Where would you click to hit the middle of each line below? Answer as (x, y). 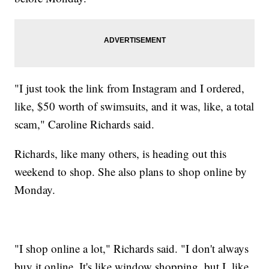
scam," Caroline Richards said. (85, 124)
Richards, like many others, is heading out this (121, 153)
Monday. (35, 189)
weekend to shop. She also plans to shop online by (131, 171)
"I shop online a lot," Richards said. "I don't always (132, 248)
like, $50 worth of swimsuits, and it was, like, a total (134, 106)
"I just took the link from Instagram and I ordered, (130, 88)
